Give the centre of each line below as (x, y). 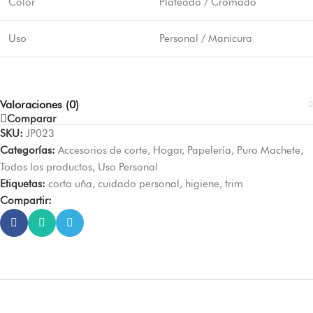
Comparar (31, 118)
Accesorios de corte (103, 150)
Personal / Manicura (206, 38)
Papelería (209, 150)
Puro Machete (269, 150)
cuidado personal (139, 184)
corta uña (70, 184)
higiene (202, 184)
